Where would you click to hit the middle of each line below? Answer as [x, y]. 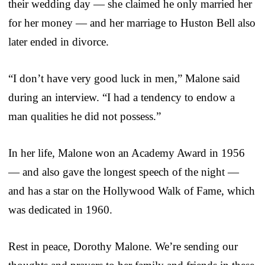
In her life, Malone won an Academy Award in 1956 [127, 153]
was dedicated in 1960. [60, 209]
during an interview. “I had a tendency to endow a [122, 97]
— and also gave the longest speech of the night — [124, 172]
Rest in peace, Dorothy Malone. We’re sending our [123, 246]
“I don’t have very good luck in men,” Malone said [124, 78]
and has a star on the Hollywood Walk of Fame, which [132, 190]
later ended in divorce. [59, 41]
